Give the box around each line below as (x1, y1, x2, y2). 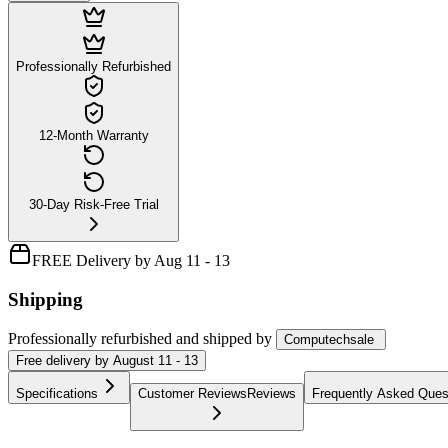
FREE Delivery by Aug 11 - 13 (32, 251, 230, 269)
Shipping (8, 288, 83, 310)
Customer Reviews (138, 386, 247, 402)
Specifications (16, 386, 98, 402)
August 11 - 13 (113, 353, 198, 369)
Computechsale (284, 332, 374, 348)
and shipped (176, 330, 252, 348)
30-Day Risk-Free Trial (28, 196, 159, 212)
